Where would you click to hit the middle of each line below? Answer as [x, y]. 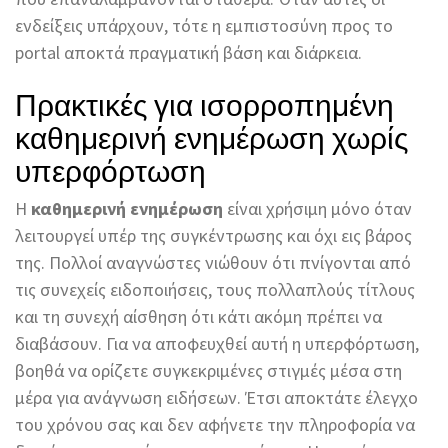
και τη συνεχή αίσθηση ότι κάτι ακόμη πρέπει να [198, 317]
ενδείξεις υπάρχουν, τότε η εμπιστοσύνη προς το [204, 26]
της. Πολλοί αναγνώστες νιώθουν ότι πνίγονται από [213, 263]
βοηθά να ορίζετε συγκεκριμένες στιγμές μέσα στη [208, 371]
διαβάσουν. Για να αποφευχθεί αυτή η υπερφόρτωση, [217, 344]
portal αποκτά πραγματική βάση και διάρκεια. [188, 53]
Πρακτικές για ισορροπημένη [204, 103]
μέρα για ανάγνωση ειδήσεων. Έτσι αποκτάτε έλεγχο [216, 398]
